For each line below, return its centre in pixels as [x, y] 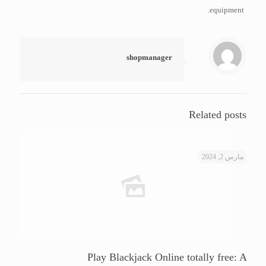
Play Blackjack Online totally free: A [167, 257]
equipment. [227, 10]
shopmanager [149, 57]
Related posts [218, 115]
